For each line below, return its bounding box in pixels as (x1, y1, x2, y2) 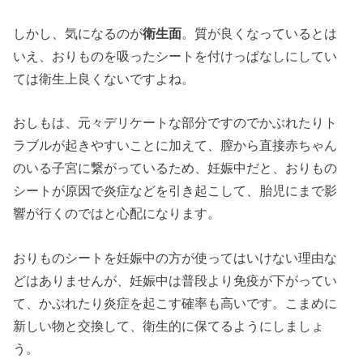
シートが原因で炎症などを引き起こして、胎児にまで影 (13, 183, 338, 199)
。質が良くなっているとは (181, 25, 338, 41)
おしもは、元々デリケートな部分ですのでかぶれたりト (13, 115, 338, 130)
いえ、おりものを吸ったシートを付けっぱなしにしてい (13, 48, 338, 63)
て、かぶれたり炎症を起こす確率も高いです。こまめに (13, 295, 338, 310)
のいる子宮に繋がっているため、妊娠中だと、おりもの (13, 160, 338, 176)
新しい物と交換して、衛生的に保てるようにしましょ (13, 318, 325, 333)
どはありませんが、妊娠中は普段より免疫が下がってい (13, 272, 338, 288)
